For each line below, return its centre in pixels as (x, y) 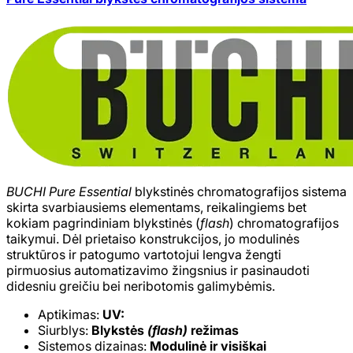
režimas (213, 330)
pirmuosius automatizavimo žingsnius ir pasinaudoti (158, 270)
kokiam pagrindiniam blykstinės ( (103, 223)
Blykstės (119, 330)
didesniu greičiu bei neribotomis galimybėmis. (141, 286)
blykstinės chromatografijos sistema (241, 191)
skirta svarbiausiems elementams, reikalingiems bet (156, 207)
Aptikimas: (70, 314)
